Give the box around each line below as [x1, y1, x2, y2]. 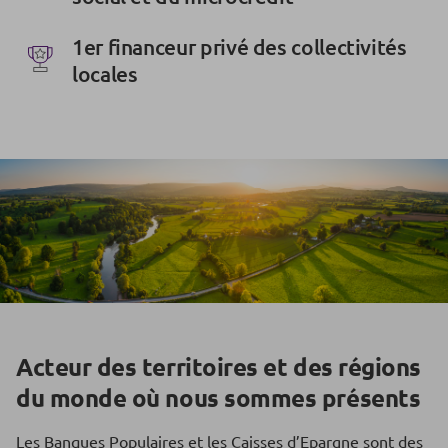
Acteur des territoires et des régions [16, 350, 421, 382]
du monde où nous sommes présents [16, 381, 421, 413]
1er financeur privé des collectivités [72, 32, 407, 60]
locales [72, 59, 138, 87]
